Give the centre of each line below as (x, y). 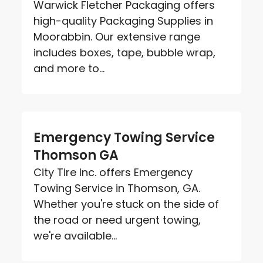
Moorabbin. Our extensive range (117, 36)
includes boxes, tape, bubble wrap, (125, 52)
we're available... (75, 235)
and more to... (69, 68)
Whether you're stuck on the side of (127, 204)
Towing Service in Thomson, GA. (117, 188)
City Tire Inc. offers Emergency (113, 172)
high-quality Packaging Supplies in (124, 21)
